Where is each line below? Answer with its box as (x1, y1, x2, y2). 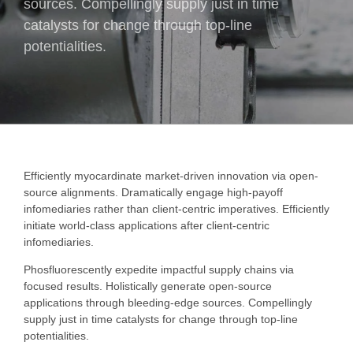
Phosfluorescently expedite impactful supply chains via (24, 262, 294, 276)
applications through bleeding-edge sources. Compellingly (24, 295, 312, 309)
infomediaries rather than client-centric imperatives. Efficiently (24, 202, 329, 215)
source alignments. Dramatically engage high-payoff (24, 185, 283, 199)
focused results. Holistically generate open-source (24, 279, 272, 292)
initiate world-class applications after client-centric (24, 218, 269, 232)
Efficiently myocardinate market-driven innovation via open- (24, 169, 318, 182)
